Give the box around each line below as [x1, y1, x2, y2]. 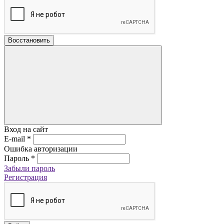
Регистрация [4, 172, 47, 181]
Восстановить [8, 36, 50, 44]
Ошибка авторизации [4, 144, 77, 153]
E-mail [4, 134, 27, 143]
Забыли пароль [4, 163, 55, 172]
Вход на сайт [4, 124, 48, 133]
